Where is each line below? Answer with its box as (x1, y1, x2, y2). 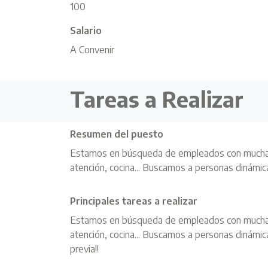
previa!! (70, 243, 99, 255)
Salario (70, 25, 102, 36)
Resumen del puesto (70, 128, 163, 140)
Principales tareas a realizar (70, 195, 197, 207)
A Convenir (70, 44, 114, 56)
